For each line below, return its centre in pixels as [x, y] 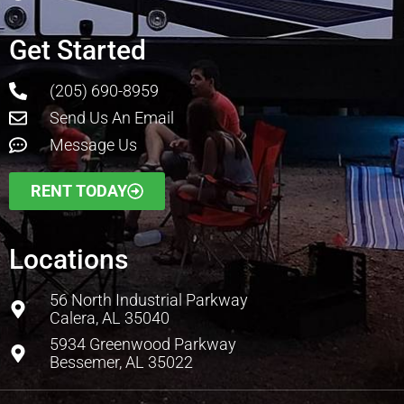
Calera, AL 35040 [110, 318]
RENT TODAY [79, 191]
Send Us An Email [112, 118]
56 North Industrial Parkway [149, 300]
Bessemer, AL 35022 [121, 363]
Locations [69, 260]
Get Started [78, 50]
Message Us [93, 145]
